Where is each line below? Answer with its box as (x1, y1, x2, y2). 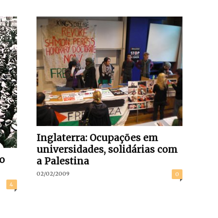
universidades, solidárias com (36, 144, 178, 155)
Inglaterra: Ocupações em (36, 132, 158, 144)
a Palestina (36, 155, 89, 167)
